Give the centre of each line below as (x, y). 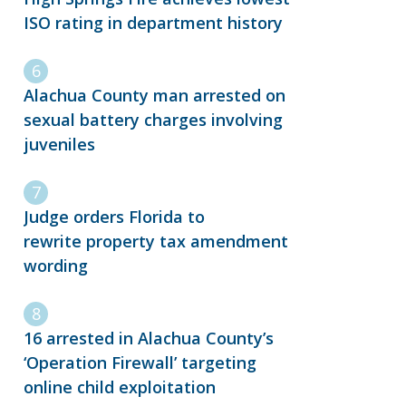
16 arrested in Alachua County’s (149, 338)
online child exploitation (120, 387)
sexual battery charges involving (153, 120)
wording (60, 266)
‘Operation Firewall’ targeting (140, 363)
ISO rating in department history (155, 23)
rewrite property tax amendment (156, 242)
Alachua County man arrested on (155, 96)
